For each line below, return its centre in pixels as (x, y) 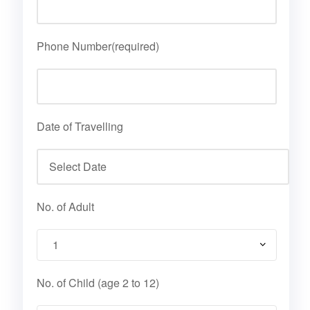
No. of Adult (65, 207)
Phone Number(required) (98, 46)
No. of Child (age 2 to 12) (98, 283)
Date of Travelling (80, 127)
